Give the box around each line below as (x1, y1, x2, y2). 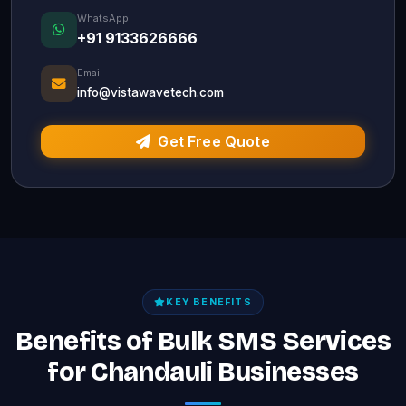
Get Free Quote (158, 131, 270, 150)
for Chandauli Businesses (47, 356, 359, 388)
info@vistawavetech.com (77, 84, 224, 100)
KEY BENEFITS (166, 296, 252, 308)
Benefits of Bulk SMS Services (14, 325, 391, 357)
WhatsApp (77, 11, 129, 24)
